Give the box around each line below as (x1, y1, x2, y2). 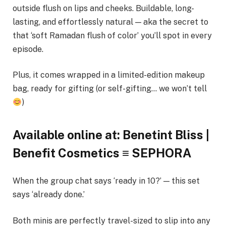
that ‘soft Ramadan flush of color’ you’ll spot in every (13, 30, 212, 40)
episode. (13, 44, 43, 54)
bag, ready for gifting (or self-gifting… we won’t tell (13, 84, 209, 94)
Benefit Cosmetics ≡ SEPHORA (13, 145, 191, 160)
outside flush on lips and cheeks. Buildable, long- (13, 3, 194, 13)
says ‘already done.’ (13, 190, 85, 200)
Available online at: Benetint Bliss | (13, 127, 209, 142)
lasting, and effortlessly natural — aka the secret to (13, 17, 208, 27)
